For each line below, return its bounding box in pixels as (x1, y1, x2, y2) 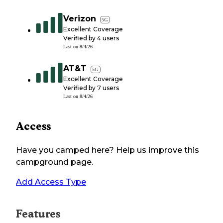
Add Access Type (16, 177, 86, 187)
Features (16, 208, 60, 221)
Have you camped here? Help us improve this (16, 145, 199, 155)
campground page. (16, 157, 93, 167)
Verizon (63, 14, 96, 24)
